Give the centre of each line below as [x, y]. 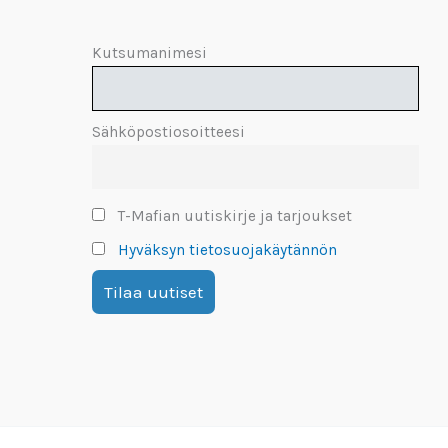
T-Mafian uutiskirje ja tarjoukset [232, 215]
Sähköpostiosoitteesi [168, 132]
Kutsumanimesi [149, 52]
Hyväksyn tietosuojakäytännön [227, 249]
